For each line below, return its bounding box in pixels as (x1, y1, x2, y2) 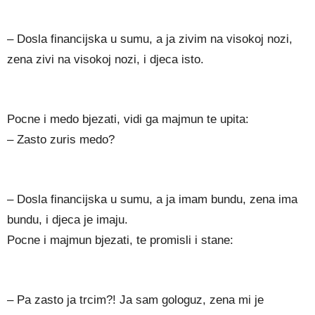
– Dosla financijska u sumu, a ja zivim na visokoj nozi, (7, 32, 292, 46)
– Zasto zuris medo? (7, 133, 115, 147)
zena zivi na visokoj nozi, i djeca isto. (7, 53, 204, 67)
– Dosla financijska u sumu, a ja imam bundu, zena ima (7, 193, 297, 207)
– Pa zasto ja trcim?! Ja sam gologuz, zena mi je (7, 293, 264, 307)
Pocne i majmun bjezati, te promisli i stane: (7, 233, 233, 247)
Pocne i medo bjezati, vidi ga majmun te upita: (7, 112, 249, 127)
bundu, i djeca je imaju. (7, 213, 128, 227)
